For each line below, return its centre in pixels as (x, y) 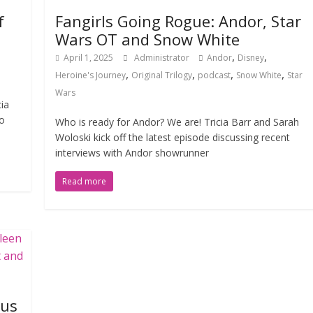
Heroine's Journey (91, 75)
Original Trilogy (162, 75)
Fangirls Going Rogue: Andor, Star (179, 21)
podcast (214, 75)
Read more (85, 181)
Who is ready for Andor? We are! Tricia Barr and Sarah (177, 122)
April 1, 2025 (89, 58)
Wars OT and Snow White (148, 39)
